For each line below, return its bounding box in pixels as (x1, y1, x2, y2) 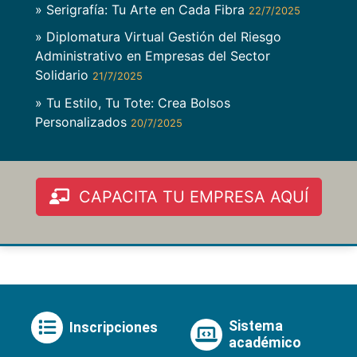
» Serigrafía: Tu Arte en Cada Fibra (35, 2, 249, 18)
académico (229, 335, 301, 351)
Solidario (35, 67, 92, 84)
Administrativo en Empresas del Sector (35, 48, 270, 65)
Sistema (229, 318, 283, 335)
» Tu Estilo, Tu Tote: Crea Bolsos (35, 94, 230, 111)
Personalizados (35, 113, 131, 130)
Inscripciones (69, 319, 158, 335)
